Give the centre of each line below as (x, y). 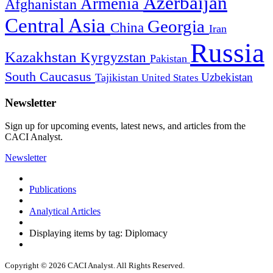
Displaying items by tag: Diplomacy (98, 233)
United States (171, 77)
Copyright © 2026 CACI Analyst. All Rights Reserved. (95, 266)
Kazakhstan (43, 57)
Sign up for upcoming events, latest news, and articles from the (125, 126)
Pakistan (170, 58)
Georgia (178, 26)
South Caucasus (50, 76)
